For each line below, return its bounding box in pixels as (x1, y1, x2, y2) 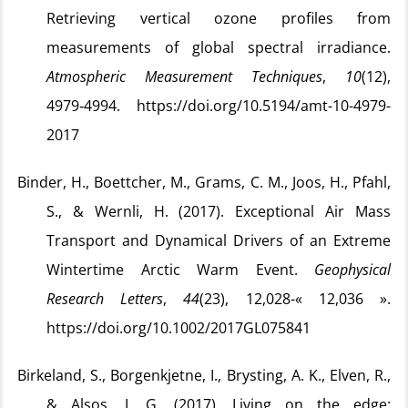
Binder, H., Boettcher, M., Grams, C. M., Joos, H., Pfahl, (17, 172, 391, 192)
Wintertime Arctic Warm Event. (46, 260, 314, 280)
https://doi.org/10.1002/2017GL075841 (46, 318, 311, 338)
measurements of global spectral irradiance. (46, 37, 391, 57)
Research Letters (46, 289, 164, 309)
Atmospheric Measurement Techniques (46, 66, 322, 87)
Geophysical (314, 260, 391, 280)
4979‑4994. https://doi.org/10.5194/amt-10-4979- (46, 96, 391, 116)
